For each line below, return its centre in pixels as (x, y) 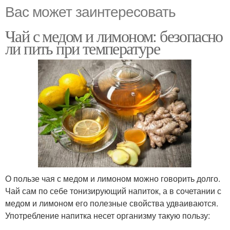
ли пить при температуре (83, 48)
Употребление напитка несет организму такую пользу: (108, 215)
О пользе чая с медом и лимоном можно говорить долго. (113, 178)
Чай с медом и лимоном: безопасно (114, 36)
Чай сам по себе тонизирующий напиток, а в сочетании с (113, 190)
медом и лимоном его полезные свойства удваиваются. (112, 203)
